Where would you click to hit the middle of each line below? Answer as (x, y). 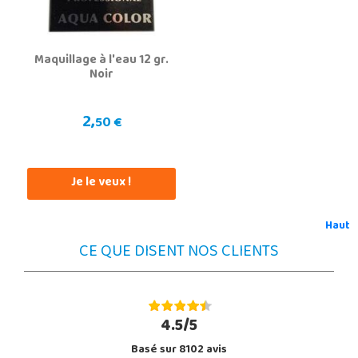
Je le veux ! (101, 183)
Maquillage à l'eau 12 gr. (101, 60)
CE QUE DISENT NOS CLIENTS (179, 253)
